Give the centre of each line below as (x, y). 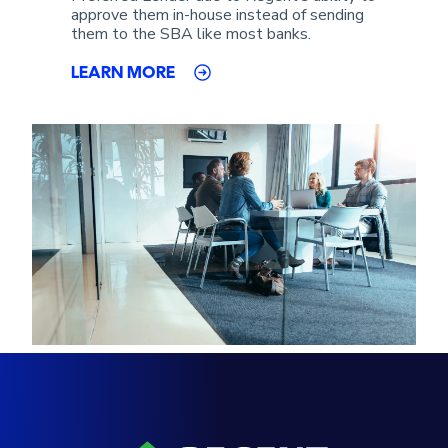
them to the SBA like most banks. (191, 33)
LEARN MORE (123, 73)
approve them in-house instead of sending (217, 14)
